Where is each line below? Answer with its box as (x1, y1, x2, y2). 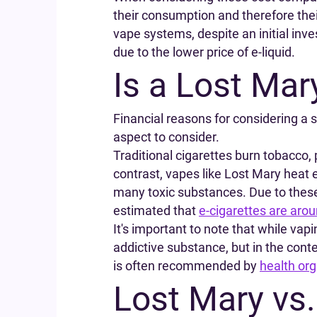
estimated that (113, 203, 199, 218)
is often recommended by (113, 258, 260, 273)
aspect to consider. (113, 129, 219, 144)
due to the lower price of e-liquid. (113, 45, 295, 59)
